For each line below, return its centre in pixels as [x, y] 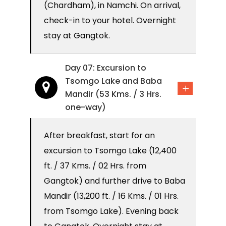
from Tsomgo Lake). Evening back [111, 211]
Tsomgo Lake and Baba [114, 81]
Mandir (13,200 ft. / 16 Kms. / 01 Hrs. [111, 196]
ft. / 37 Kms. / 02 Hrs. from [95, 166]
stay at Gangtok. [77, 36]
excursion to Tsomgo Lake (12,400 [110, 151]
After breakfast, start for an [99, 136]
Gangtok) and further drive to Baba [115, 181]
